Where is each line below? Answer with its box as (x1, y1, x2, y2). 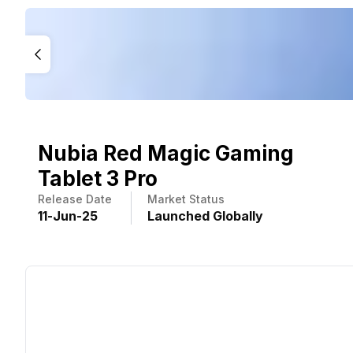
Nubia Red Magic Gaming (38, 141, 294, 166)
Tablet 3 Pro (38, 166, 158, 191)
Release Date (38, 192, 112, 206)
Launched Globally (147, 208, 263, 225)
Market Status (147, 192, 225, 206)
